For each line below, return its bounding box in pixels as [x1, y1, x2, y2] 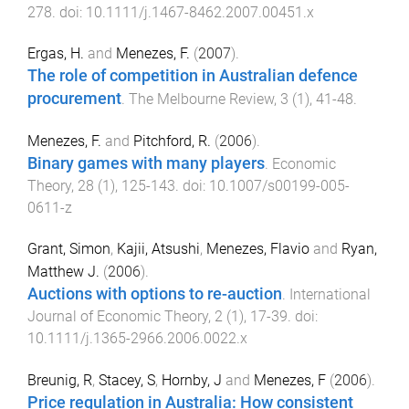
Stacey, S [99, 371, 155, 389]
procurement [27, 89, 121, 109]
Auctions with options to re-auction [27, 285, 282, 303]
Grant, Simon [27, 240, 110, 257]
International [289, 286, 371, 303]
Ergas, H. [27, 45, 84, 63]
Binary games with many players [27, 154, 265, 173]
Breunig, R [27, 371, 92, 389]
